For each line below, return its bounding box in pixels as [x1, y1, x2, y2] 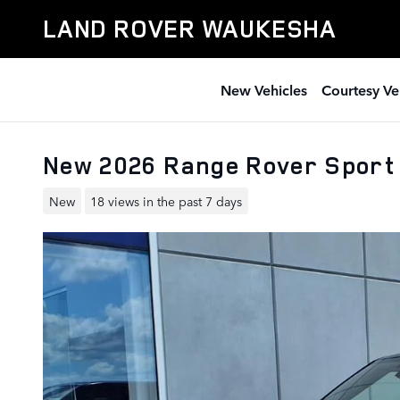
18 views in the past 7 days [90, 191, 243, 210]
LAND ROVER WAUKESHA [43, 12, 337, 45]
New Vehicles [221, 79, 307, 99]
